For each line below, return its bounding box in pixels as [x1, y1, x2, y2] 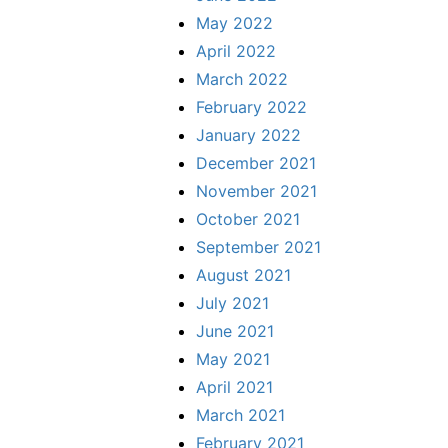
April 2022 [196, 41, 276, 62]
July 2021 [196, 293, 269, 314]
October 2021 [196, 209, 300, 230]
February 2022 [196, 97, 307, 118]
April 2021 [196, 377, 273, 398]
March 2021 [196, 405, 285, 426]
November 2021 [196, 181, 317, 202]
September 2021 [196, 237, 321, 258]
